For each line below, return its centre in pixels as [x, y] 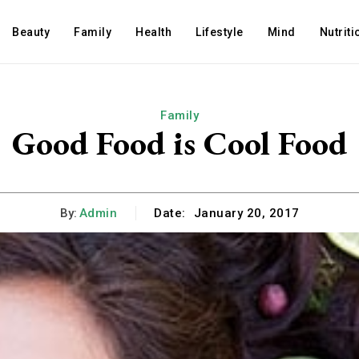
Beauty [31, 32]
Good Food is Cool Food [179, 143]
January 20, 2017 [246, 214]
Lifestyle [220, 32]
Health [154, 32]
